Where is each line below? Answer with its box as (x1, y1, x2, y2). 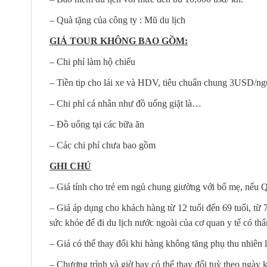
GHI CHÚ (49, 160, 91, 171)
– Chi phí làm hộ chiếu (49, 56, 135, 67)
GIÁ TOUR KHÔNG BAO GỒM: (49, 35, 188, 46)
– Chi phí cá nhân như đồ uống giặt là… (49, 98, 201, 108)
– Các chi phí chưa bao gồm (49, 139, 156, 150)
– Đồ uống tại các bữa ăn (49, 119, 144, 129)
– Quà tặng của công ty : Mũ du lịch (49, 14, 185, 25)
